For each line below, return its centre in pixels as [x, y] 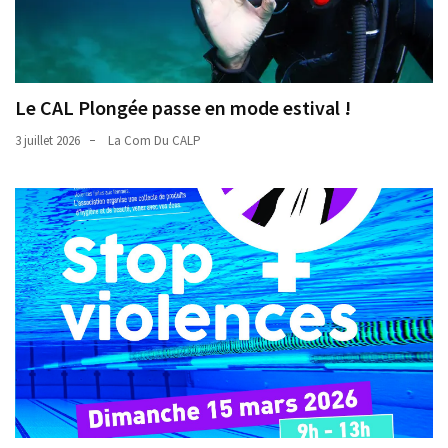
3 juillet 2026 [47, 140]
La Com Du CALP [154, 140]
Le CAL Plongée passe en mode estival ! [183, 107]
